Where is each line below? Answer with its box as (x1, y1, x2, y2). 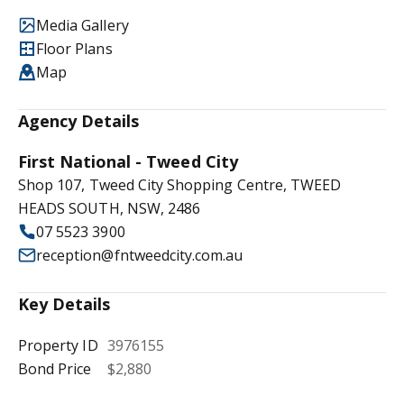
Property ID (18, 335, 98, 355)
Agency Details (18, 110, 140, 132)
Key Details (18, 293, 111, 315)
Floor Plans (36, 39, 113, 59)
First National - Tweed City (18, 151, 238, 172)
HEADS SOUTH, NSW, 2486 (18, 198, 201, 218)
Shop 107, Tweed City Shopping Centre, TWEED (18, 175, 342, 195)
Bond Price (18, 359, 92, 379)
